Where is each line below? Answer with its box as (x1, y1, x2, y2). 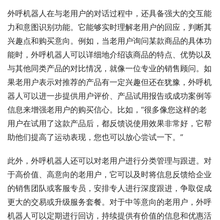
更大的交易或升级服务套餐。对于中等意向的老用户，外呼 (7, 197, 212, 207)
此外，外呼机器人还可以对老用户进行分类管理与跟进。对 (7, 156, 212, 166)
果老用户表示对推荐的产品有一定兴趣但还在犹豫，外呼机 (7, 77, 212, 87)
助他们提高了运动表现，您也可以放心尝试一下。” (7, 132, 183, 142)
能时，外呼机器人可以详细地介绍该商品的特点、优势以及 (7, 50, 212, 60)
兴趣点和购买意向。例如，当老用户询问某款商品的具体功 (7, 36, 212, 46)
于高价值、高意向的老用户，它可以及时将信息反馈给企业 (7, 169, 212, 180)
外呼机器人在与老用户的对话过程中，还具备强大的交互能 (7, 8, 212, 19)
